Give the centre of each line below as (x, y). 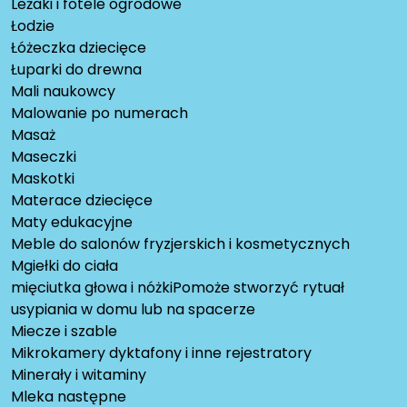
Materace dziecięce (82, 201)
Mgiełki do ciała (65, 266)
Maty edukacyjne (72, 223)
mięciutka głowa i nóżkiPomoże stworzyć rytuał (178, 288)
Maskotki (43, 179)
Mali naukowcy (63, 92)
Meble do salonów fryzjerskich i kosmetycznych (180, 244)
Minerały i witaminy (79, 375)
